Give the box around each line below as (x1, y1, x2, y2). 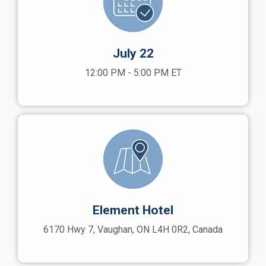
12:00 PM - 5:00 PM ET (84, 67, 182, 78)
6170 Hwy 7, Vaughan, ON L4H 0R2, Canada (43, 224, 223, 235)
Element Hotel (93, 203, 173, 217)
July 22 (112, 46, 154, 61)
